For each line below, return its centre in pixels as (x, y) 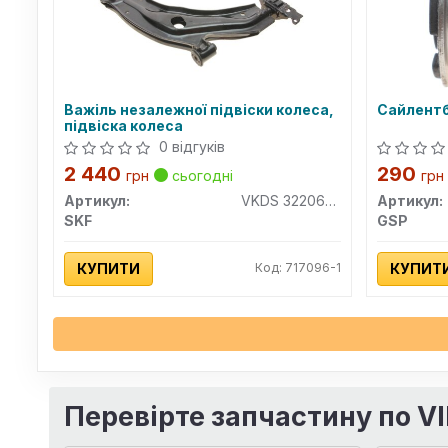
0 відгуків (191, 146)
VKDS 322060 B (330, 200)
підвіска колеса (123, 125)
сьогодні (200, 175)
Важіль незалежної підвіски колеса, (198, 109)
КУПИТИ (108, 268)
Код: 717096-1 (297, 267)
